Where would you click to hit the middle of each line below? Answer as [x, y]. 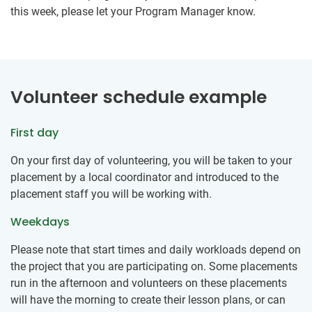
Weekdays [40, 222]
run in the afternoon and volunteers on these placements [149, 283]
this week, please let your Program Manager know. [133, 12]
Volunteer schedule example [139, 97]
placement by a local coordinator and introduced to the [145, 178]
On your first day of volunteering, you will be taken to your [151, 161]
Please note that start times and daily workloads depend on [156, 250]
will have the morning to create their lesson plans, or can [148, 300]
